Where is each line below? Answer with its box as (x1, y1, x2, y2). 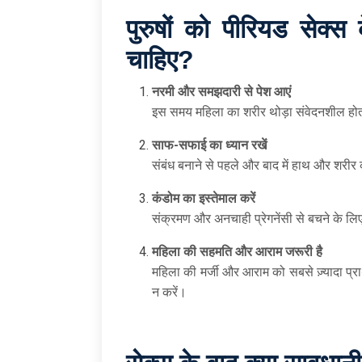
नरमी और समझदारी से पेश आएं (152, 83, 291, 99)
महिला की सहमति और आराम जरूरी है (152, 243, 322, 259)
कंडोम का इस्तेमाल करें (152, 190, 255, 206)
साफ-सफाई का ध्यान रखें (152, 137, 267, 153)
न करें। (152, 284, 187, 300)
